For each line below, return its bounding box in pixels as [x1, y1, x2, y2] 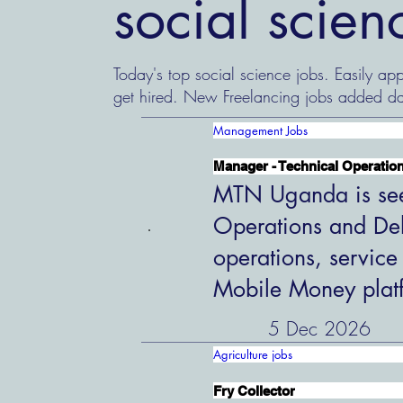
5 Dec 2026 [267, 316, 371, 341]
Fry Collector [213, 382, 296, 399]
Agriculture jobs [213, 345, 293, 363]
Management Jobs [213, 121, 309, 139]
